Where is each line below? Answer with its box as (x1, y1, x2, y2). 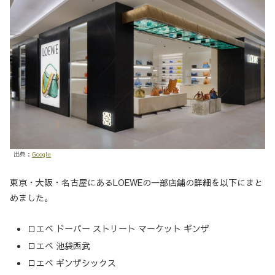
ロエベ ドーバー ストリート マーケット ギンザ (27, 222, 209, 235)
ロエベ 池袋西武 (27, 239, 90, 252)
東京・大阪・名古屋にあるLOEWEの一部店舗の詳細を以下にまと (10, 176, 263, 188)
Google (32, 149, 51, 158)
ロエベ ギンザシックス (27, 256, 116, 269)
